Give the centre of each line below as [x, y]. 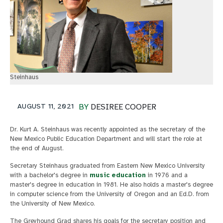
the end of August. [37, 149]
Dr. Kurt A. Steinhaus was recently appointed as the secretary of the [108, 130]
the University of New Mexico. [53, 204]
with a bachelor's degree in [50, 175]
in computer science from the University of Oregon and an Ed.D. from [110, 194]
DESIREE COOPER [124, 107]
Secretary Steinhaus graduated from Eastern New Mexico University [108, 166]
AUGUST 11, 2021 [46, 107]
